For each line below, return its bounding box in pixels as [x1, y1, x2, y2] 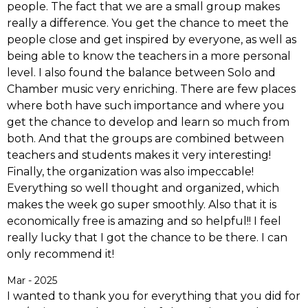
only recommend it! [7, 247, 114, 261]
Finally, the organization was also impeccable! [7, 165, 254, 179]
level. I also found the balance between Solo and [7, 66, 276, 80]
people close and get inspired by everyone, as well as [7, 33, 296, 47]
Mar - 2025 [7, 274, 57, 287]
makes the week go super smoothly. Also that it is [7, 198, 276, 212]
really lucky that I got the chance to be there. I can [7, 231, 287, 245]
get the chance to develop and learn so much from [7, 115, 289, 129]
